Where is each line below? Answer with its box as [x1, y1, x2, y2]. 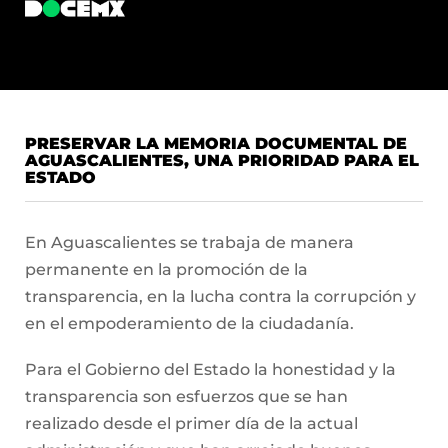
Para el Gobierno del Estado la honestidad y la [25, 360, 396, 380]
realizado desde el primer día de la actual [25, 414, 358, 434]
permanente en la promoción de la [25, 260, 308, 279]
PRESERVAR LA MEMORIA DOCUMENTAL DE [25, 134, 407, 153]
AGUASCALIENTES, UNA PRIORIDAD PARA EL [25, 151, 419, 170]
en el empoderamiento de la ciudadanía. [25, 314, 354, 333]
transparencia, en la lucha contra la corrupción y [25, 287, 416, 306]
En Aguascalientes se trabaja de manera [25, 233, 354, 252]
